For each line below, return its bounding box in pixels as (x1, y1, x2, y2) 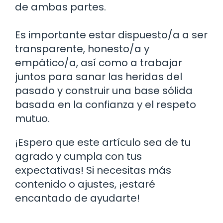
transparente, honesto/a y (15, 41, 149, 56)
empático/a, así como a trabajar (15, 55, 182, 70)
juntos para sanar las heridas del (15, 69, 182, 84)
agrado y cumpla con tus (15, 149, 142, 163)
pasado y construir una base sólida (15, 83, 193, 98)
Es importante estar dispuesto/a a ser (15, 27, 208, 42)
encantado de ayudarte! (15, 191, 140, 205)
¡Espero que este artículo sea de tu (15, 135, 191, 149)
